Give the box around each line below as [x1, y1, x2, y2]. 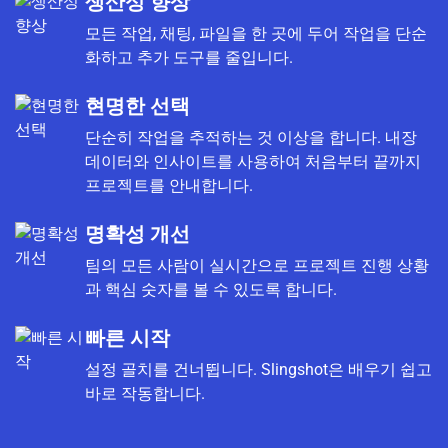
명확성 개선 [84, 221, 190, 246]
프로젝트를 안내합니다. [84, 175, 253, 195]
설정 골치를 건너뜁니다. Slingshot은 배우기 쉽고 [84, 359, 432, 379]
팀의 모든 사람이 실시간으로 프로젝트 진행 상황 [84, 255, 429, 275]
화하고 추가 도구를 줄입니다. [84, 47, 293, 67]
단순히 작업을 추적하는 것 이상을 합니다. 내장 [84, 127, 417, 147]
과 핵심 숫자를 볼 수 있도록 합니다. [84, 279, 337, 299]
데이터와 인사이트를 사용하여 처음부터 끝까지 [84, 151, 421, 171]
